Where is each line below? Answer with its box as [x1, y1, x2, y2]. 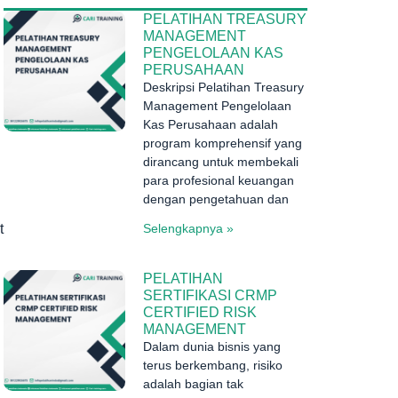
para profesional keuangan [142, 172, 294, 187]
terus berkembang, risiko [142, 357, 283, 372]
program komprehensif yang [142, 135, 302, 150]
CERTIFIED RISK [142, 304, 257, 320]
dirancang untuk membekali [142, 154, 298, 169]
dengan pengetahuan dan [142, 191, 289, 206]
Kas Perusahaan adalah [142, 116, 278, 131]
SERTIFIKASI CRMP [142, 287, 277, 303]
